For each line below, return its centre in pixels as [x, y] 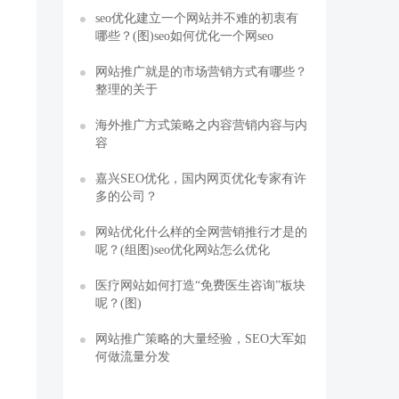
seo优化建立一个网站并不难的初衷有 [197, 18]
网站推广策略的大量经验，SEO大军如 [201, 338]
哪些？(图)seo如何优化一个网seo [184, 36]
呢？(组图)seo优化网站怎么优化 [183, 249]
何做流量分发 [133, 356]
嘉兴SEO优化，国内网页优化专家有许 [201, 178]
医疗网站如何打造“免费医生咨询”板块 [200, 285]
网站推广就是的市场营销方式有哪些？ [201, 71]
